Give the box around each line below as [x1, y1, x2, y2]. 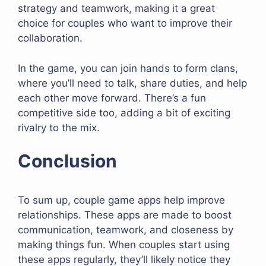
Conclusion [18, 150, 117, 172]
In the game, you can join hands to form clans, [18, 62, 238, 74]
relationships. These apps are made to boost [18, 209, 232, 221]
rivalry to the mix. [18, 121, 100, 134]
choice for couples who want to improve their [18, 17, 232, 30]
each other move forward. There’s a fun [18, 91, 206, 104]
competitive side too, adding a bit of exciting [18, 106, 230, 119]
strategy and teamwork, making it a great [18, 2, 215, 15]
